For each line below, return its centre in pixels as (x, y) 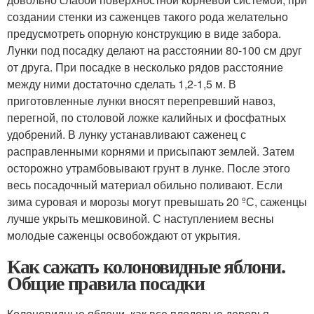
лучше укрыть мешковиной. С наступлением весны (141, 218)
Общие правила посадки (106, 282)
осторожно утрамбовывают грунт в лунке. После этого (149, 168)
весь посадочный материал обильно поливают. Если (145, 184)
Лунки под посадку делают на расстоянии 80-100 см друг (155, 50)
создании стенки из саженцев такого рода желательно (148, 16)
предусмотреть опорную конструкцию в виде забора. (144, 33)
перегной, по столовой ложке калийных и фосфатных (146, 117)
